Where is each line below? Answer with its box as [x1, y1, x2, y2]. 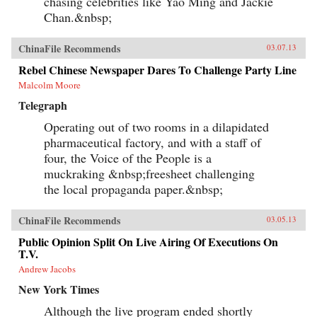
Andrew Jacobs [18, 263, 76, 276]
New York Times [18, 281, 99, 298]
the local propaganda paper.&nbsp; [44, 180, 223, 198]
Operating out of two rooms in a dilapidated [44, 118, 269, 136]
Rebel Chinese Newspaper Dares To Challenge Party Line [18, 62, 296, 79]
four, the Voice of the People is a [44, 149, 212, 167]
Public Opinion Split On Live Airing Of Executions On [18, 234, 278, 250]
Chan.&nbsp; [44, 8, 112, 26]
